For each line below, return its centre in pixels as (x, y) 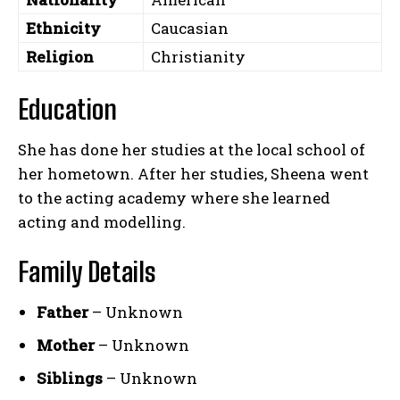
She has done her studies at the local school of (192, 150)
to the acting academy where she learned (174, 198)
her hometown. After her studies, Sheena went (193, 174)
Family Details (87, 272)
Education (67, 109)
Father (64, 312)
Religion (60, 57)
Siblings (71, 379)
